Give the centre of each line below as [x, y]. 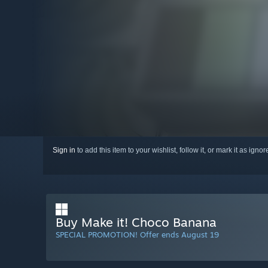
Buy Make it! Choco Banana [136, 222]
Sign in [64, 150]
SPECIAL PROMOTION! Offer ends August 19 [137, 235]
